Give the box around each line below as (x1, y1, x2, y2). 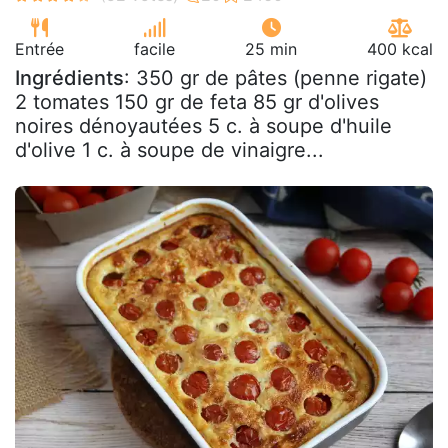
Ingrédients (15, 65, 124, 90)
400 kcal (367, 38, 433, 59)
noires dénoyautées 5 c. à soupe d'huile (15, 113, 392, 138)
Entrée (15, 38, 64, 59)
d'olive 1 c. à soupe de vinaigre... (15, 137, 324, 162)
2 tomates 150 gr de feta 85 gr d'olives (15, 89, 379, 114)
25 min (245, 38, 297, 59)
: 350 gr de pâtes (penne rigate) (124, 65, 427, 90)
